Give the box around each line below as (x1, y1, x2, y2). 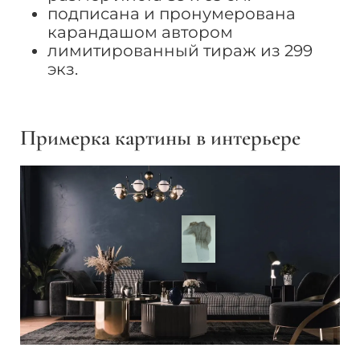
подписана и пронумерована (47, 3, 297, 23)
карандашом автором (47, 22, 234, 42)
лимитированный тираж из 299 (47, 40, 313, 60)
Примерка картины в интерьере (19, 124, 301, 151)
